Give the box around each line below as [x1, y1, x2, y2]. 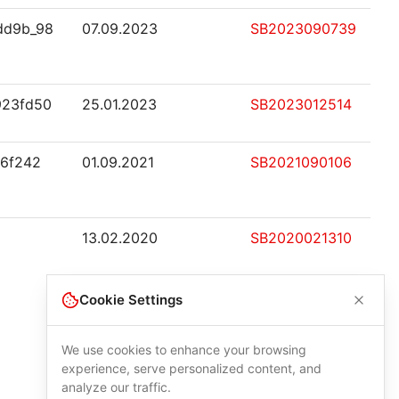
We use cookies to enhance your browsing [61, 342, 306, 357]
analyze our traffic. [61, 379, 171, 395]
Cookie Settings [79, 291, 183, 308]
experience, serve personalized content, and [61, 361, 322, 376]
